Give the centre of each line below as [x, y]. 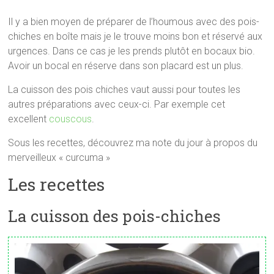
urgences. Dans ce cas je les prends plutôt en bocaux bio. [132, 51]
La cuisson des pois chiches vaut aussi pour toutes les [124, 90]
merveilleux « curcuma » [59, 158]
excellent [29, 119]
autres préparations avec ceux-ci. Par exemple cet [117, 105]
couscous [71, 119]
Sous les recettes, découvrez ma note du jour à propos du [133, 143]
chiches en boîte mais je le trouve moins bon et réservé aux [135, 37]
